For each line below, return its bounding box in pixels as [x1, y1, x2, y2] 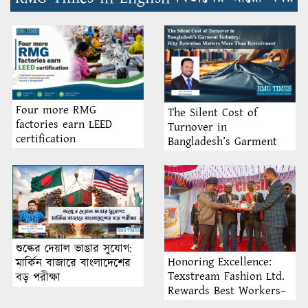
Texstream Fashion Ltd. [168, 268, 285, 285]
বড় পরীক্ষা [16, 269, 60, 287]
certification [16, 131, 76, 148]
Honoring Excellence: [168, 254, 272, 271]
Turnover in [168, 118, 227, 135]
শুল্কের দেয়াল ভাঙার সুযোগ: [16, 241, 132, 258]
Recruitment [168, 176, 229, 193]
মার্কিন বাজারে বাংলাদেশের [16, 255, 131, 272]
